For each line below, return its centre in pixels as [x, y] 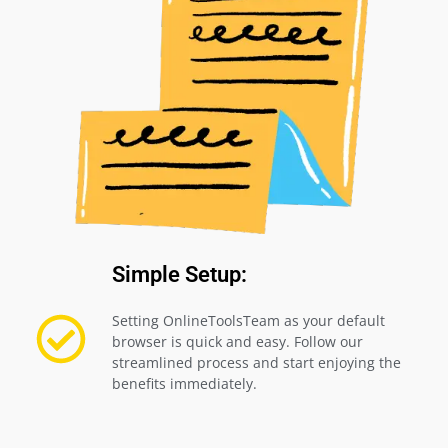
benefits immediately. [184, 384]
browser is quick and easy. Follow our [237, 342]
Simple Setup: [179, 275]
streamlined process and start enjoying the [256, 363]
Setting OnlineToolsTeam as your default [248, 321]
